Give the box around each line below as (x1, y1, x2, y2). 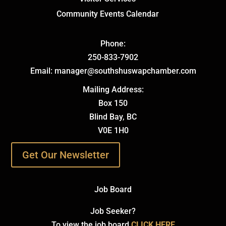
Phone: (100, 38, 126, 48)
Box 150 (98, 98, 128, 108)
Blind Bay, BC (89, 111, 137, 122)
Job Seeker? (90, 206, 136, 216)
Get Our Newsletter (22, 148, 109, 161)
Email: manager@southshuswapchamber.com (30, 66, 196, 76)
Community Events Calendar (56, 9, 159, 19)
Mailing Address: (82, 84, 144, 94)
